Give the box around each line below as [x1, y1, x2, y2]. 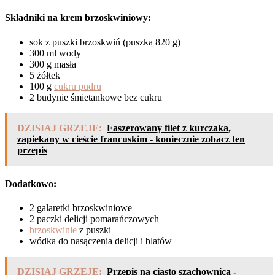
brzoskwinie [29, 225, 77, 236]
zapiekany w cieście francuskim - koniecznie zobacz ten [17, 133, 245, 144]
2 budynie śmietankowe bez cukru [29, 91, 162, 103]
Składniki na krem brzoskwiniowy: [5, 12, 151, 23]
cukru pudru [54, 80, 101, 91]
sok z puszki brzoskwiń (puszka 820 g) [29, 36, 180, 47]
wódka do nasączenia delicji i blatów [29, 236, 172, 247]
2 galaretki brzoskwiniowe [29, 203, 132, 214]
